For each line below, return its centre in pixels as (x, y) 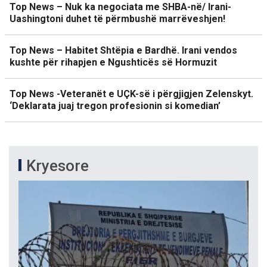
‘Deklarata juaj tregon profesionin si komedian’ (115, 105)
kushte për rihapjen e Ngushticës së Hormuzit (113, 62)
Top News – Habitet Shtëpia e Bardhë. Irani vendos (123, 50)
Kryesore (58, 165)
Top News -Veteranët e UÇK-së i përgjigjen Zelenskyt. (131, 94)
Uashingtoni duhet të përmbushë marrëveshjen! (117, 18)
